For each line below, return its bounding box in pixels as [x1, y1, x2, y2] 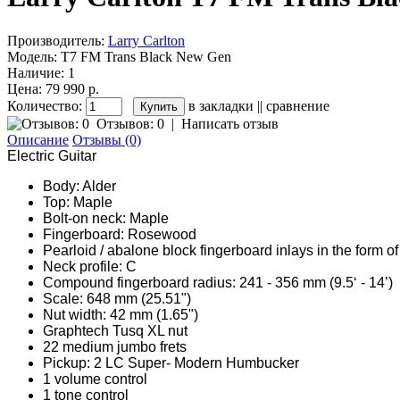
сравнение [266, 97, 329, 113]
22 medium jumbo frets [43, 338, 187, 354]
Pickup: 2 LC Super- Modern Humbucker [43, 354, 299, 371]
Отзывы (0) [72, 131, 141, 147]
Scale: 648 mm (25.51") [43, 290, 191, 306]
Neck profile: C [43, 258, 137, 274]
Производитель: [7, 32, 104, 48]
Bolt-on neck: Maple [43, 210, 169, 226]
